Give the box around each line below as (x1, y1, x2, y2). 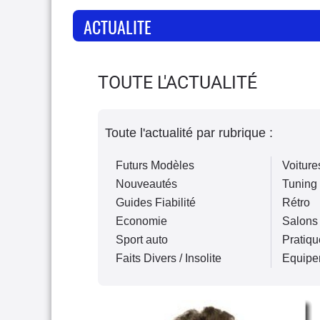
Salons (282, 215, 319, 227)
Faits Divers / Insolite (116, 252, 221, 264)
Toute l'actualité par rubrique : (105, 126, 273, 140)
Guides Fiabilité (116, 196, 196, 209)
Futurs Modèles (116, 159, 194, 171)
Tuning (282, 178, 318, 190)
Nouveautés (116, 178, 177, 190)
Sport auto (116, 234, 168, 246)
